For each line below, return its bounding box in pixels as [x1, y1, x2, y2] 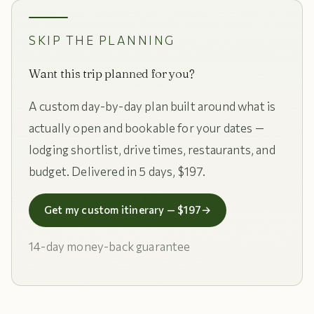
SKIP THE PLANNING [29, 33, 175, 48]
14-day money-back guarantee [29, 239, 191, 254]
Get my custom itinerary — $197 [44, 203, 201, 216]
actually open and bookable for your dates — [29, 121, 264, 135]
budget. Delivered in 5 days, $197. [29, 164, 206, 179]
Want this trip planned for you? [29, 66, 195, 81]
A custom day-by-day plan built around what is [29, 99, 276, 114]
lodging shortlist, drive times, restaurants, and [29, 142, 275, 157]
